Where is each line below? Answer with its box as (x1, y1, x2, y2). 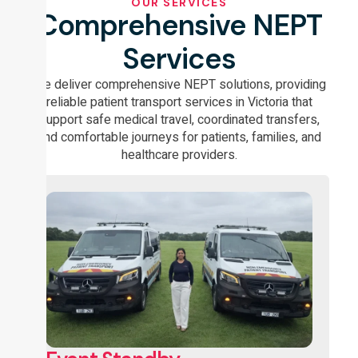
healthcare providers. (121, 145, 237, 165)
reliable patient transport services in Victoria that (46, 92, 312, 112)
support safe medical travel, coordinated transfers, (38, 109, 320, 129)
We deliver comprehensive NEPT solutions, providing (32, 74, 326, 94)
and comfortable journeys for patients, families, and (37, 127, 321, 147)
